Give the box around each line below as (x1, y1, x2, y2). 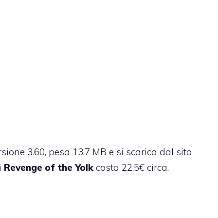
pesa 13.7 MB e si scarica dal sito (49, 146, 192, 158)
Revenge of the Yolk (4, 162, 96, 174)
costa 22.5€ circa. (96, 162, 169, 174)
